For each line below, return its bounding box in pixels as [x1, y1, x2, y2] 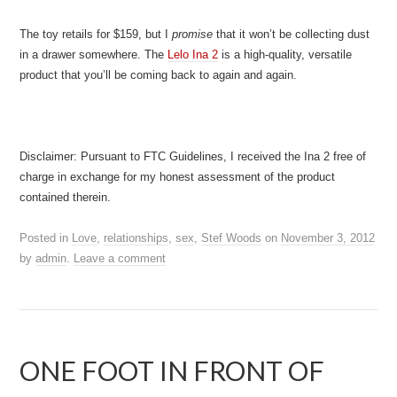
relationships [104, 231, 169, 245]
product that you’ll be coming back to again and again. [19, 68, 298, 82]
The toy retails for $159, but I [19, 27, 173, 41]
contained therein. [19, 191, 112, 204]
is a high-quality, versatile [218, 48, 353, 61]
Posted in [19, 231, 73, 245]
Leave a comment [74, 252, 167, 265]
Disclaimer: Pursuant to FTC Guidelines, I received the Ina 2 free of [19, 150, 367, 163]
